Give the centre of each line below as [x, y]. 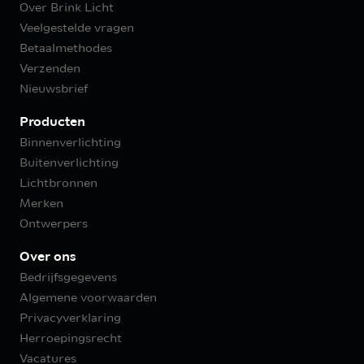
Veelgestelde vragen [77, 28]
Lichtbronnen [58, 184]
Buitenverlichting [69, 163]
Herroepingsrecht [71, 339]
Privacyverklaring [70, 318]
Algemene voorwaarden [88, 298]
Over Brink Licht [67, 8]
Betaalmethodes [66, 49]
